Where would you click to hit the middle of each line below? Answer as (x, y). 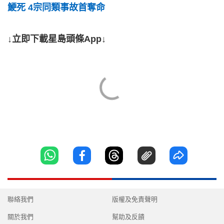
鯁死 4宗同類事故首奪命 (56, 7)
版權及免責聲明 (135, 199)
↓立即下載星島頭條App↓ (57, 39)
